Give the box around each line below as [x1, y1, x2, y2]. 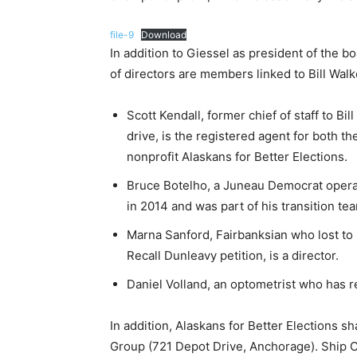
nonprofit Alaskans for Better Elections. [127, 149, 347, 164]
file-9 [110, 29, 134, 41]
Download [141, 29, 186, 41]
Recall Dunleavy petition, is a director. [127, 248, 339, 263]
